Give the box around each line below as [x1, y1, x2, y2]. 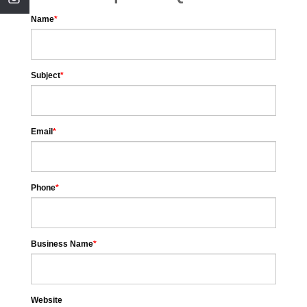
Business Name [31, 239, 93, 249]
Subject [31, 71, 60, 81]
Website [31, 295, 62, 306]
